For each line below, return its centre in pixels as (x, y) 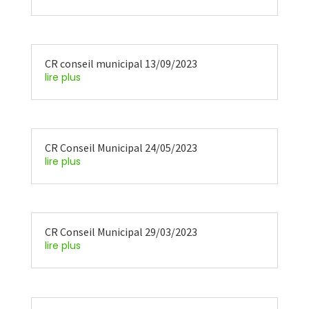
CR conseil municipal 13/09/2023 (121, 63)
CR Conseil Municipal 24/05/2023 (121, 148)
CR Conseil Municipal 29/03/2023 (121, 232)
